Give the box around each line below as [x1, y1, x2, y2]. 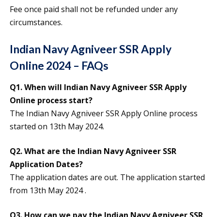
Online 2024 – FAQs [10, 59, 108, 73]
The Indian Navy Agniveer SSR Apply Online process [10, 108, 198, 119]
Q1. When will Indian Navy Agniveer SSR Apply [10, 82, 186, 93]
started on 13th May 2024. [10, 121, 104, 132]
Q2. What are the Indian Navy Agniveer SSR [10, 146, 176, 157]
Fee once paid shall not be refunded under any [10, 4, 178, 15]
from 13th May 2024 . [10, 185, 86, 196]
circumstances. [10, 17, 62, 28]
